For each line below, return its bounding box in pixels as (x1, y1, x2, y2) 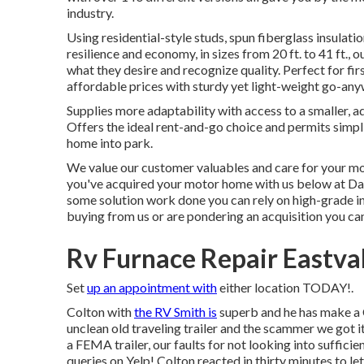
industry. (67, 5, 114, 20)
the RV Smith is (134, 304, 217, 319)
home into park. (67, 135, 153, 150)
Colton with (67, 304, 134, 319)
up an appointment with (87, 279, 217, 295)
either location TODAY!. (217, 279, 353, 295)
